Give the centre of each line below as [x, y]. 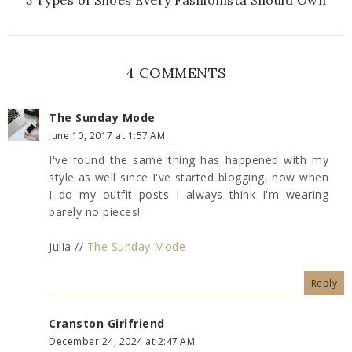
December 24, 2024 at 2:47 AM [122, 341]
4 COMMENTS [176, 72]
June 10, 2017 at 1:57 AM [107, 135]
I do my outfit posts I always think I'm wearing [189, 194]
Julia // [68, 246]
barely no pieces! [95, 211]
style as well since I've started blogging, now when [189, 177]
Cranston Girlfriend [107, 323]
